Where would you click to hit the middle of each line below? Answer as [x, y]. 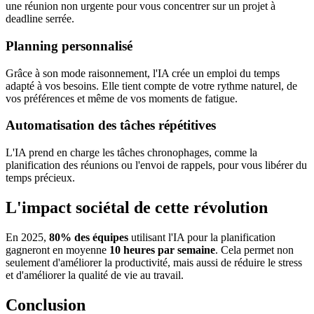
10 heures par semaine [162, 250]
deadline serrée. [40, 19]
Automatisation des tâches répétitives [111, 125]
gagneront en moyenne [57, 250]
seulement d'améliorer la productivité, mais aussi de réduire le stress [154, 262]
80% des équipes [89, 237]
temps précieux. [40, 178]
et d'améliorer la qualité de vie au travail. [95, 275]
